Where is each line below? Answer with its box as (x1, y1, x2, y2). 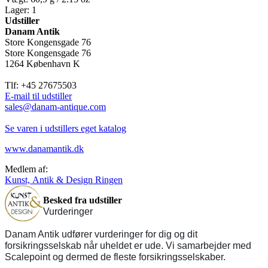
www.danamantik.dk (5, 144, 84, 154)
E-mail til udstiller (5, 91, 72, 102)
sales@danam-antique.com (5, 102, 106, 112)
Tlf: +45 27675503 (5, 80, 77, 91)
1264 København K (5, 59, 80, 69)
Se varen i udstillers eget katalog (5, 123, 126, 134)
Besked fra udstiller (43, 195, 122, 206)
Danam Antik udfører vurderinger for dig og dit (5, 229, 197, 240)
